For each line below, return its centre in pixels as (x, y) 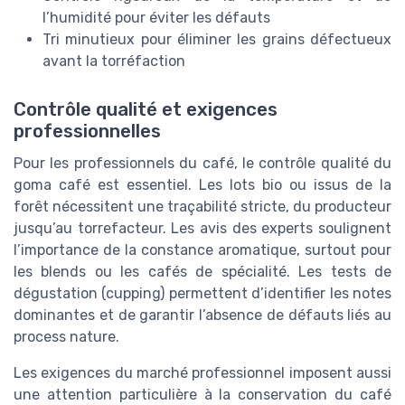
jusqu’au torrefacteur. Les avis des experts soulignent (202, 228)
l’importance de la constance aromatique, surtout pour (202, 250)
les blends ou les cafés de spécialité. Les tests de (202, 271)
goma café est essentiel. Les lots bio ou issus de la (202, 184)
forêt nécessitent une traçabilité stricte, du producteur (202, 206)
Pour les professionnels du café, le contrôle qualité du (202, 163)
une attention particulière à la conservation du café (202, 394)
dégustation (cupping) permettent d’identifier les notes (202, 293)
